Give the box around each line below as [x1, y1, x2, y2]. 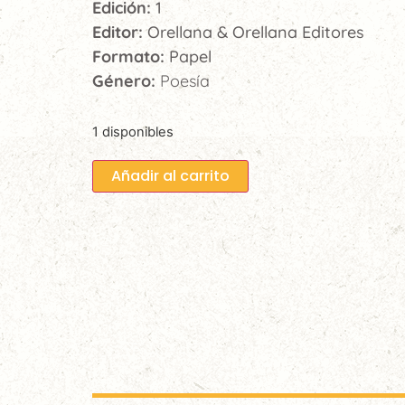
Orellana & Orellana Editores [147, 22, 364, 42]
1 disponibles [92, 124, 174, 140]
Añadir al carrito [111, 165, 230, 186]
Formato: [92, 46, 169, 67]
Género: [92, 71, 160, 91]
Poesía [160, 71, 210, 91]
